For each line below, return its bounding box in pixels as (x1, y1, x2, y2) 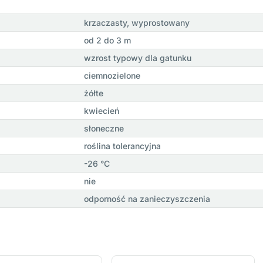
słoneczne (83, 123, 124, 134)
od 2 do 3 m (83, 35, 131, 46)
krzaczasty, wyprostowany (83, 18, 190, 28)
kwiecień (83, 106, 119, 116)
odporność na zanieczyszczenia (83, 194, 210, 204)
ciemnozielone (83, 70, 140, 81)
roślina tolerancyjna (83, 141, 161, 151)
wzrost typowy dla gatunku (83, 53, 191, 63)
